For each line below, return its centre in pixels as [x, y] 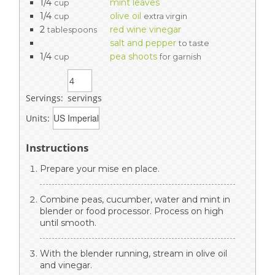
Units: [38, 118]
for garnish [180, 56]
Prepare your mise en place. [100, 168]
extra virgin [165, 16]
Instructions [57, 147]
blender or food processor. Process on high [132, 211]
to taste [194, 43]
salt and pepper [143, 43]
